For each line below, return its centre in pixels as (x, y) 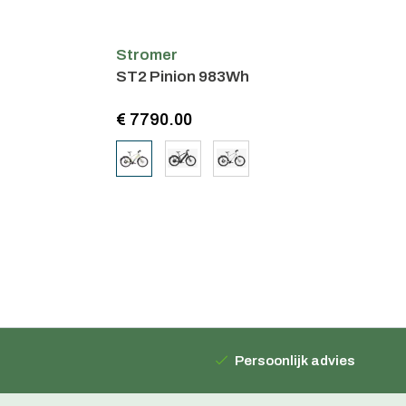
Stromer (146, 54)
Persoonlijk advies (295, 360)
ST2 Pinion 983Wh (182, 76)
